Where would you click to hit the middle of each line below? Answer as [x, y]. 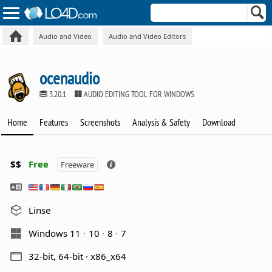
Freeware [78, 165]
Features [54, 122]
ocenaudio [70, 78]
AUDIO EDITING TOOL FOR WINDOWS [138, 94]
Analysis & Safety [161, 122]
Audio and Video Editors [147, 36]
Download [219, 122]
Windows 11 [56, 233]
